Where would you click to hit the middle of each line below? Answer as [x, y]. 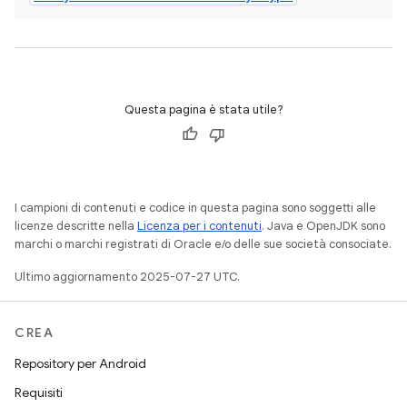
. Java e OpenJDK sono [323, 226]
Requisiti [39, 392]
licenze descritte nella [76, 226]
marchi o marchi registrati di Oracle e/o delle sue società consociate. [203, 244]
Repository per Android [80, 363]
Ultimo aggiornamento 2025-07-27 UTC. [127, 277]
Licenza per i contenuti [199, 226]
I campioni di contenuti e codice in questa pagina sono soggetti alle [195, 208]
